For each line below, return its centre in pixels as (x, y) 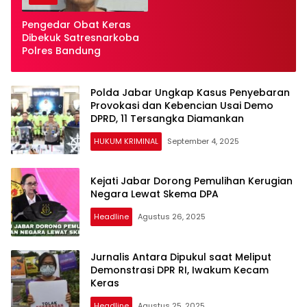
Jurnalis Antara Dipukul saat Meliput (181, 257)
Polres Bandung (61, 51)
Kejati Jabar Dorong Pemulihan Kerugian (192, 181)
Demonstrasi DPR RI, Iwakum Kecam (180, 270)
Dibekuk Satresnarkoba (81, 38)
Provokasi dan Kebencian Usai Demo (182, 105)
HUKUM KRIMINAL (126, 141)
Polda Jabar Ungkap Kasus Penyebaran (190, 92)
